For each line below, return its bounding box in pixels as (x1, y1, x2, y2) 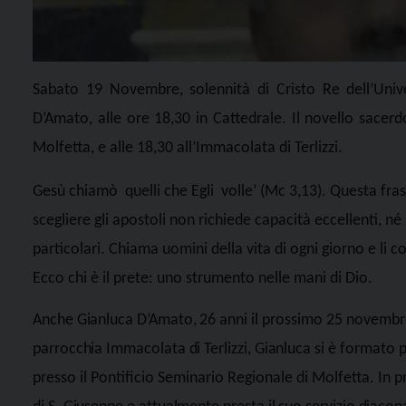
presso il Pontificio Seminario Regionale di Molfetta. (33, 369, 378, 387)
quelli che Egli (125, 183, 214, 201)
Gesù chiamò (33, 183, 118, 201)
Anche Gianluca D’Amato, (33, 311, 200, 329)
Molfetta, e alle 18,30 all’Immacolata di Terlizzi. (33, 140, 343, 158)
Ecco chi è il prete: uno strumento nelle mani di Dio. (33, 270, 372, 288)
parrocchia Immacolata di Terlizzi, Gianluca (33, 340, 312, 358)
